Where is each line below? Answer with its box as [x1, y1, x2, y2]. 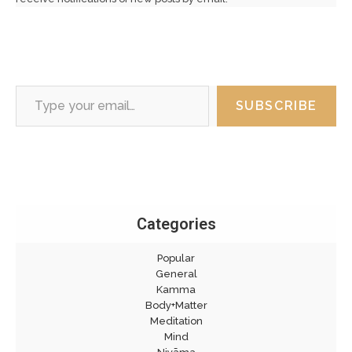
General [155, 268, 197, 280]
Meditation [149, 315, 203, 327]
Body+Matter [145, 299, 207, 311]
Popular [157, 252, 195, 264]
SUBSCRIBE [235, 98, 317, 113]
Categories [136, 214, 216, 233]
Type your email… [15, 79, 48, 91]
